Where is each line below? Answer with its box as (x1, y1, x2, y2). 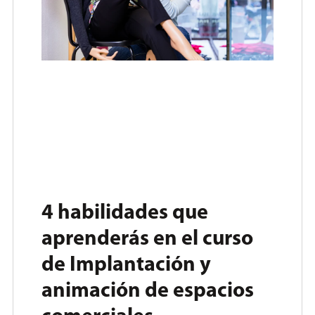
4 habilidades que (41, 202, 208, 225)
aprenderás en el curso (41, 229, 253, 251)
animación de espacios (41, 281, 254, 303)
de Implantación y (41, 255, 211, 277)
